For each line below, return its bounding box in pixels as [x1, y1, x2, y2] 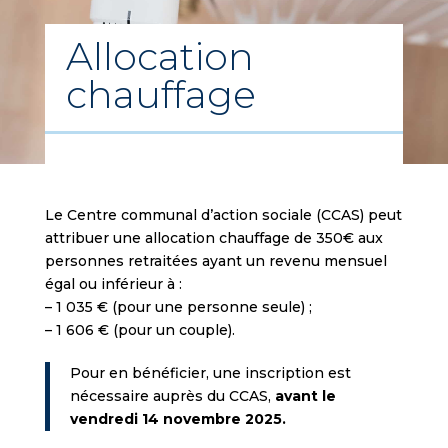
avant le [274, 387, 336, 405]
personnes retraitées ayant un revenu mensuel [44, 252, 387, 270]
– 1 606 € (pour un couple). [44, 321, 235, 339]
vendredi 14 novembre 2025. [69, 410, 286, 428]
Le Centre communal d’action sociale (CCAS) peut [44, 206, 402, 224]
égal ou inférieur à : [44, 275, 182, 293]
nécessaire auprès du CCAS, [69, 387, 275, 405]
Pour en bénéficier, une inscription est [69, 364, 351, 382]
